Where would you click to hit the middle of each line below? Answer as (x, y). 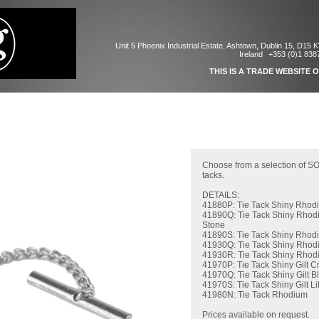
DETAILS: (221, 195)
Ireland (251, 54)
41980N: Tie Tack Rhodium (255, 295)
